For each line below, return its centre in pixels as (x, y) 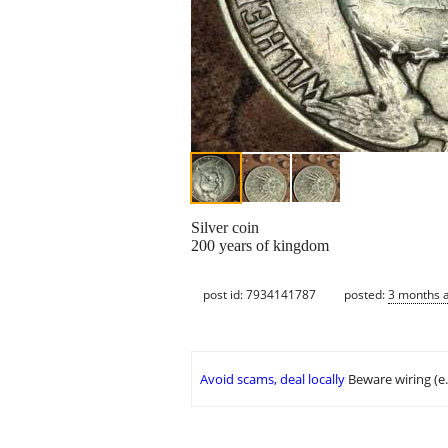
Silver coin (225, 228)
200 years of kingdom (260, 246)
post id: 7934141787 (259, 294)
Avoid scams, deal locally (272, 379)
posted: (366, 294)
